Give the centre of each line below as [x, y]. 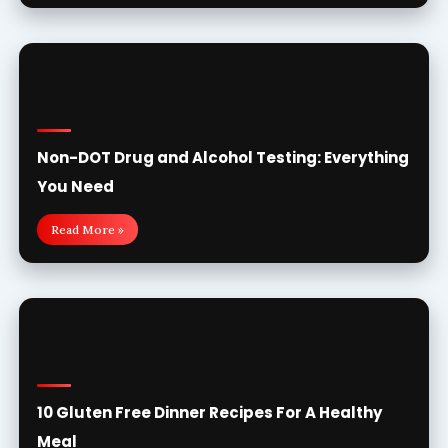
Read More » [87, 229]
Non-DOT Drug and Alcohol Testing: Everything [222, 157]
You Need [75, 186]
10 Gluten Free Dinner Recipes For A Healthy [209, 412]
